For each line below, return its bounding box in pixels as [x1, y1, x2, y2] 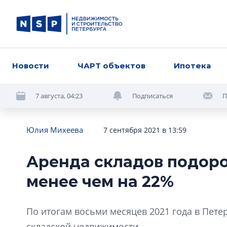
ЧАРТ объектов [78, 61, 146, 70]
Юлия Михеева [26, 125, 83, 135]
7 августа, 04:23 [35, 91, 83, 100]
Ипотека [174, 61, 211, 70]
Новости [12, 61, 49, 70]
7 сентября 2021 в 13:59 [103, 125, 186, 135]
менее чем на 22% [26, 172, 174, 191]
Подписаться [132, 91, 173, 100]
